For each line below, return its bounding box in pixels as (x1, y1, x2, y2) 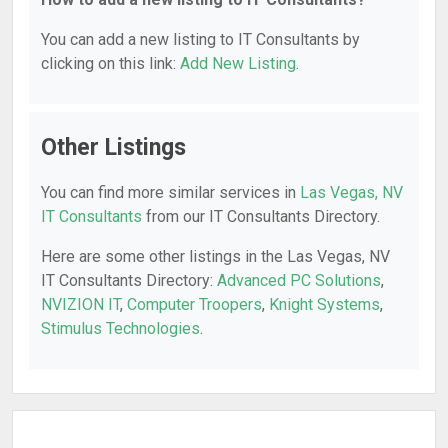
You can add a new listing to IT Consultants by (41, 30, 360, 49)
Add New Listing (180, 54, 296, 73)
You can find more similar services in (41, 183, 300, 202)
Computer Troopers (127, 295, 262, 314)
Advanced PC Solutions (217, 271, 381, 290)
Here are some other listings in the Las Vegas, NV (41, 247, 390, 266)
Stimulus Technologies (41, 319, 200, 338)
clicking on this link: (41, 54, 180, 73)
